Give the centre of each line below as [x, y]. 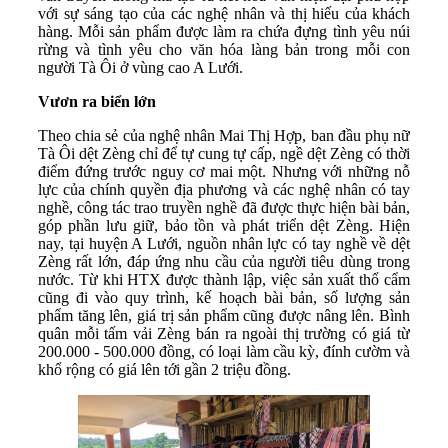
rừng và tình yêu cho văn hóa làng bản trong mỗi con [224, 49]
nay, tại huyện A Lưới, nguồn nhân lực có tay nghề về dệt [224, 243]
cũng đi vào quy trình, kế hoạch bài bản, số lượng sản [224, 297]
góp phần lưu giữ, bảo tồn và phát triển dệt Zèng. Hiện [224, 225]
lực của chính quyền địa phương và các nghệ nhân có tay [224, 189]
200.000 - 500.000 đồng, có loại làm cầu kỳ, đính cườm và [224, 351]
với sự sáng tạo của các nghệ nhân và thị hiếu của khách [224, 13]
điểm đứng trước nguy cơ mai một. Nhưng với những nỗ [224, 171]
